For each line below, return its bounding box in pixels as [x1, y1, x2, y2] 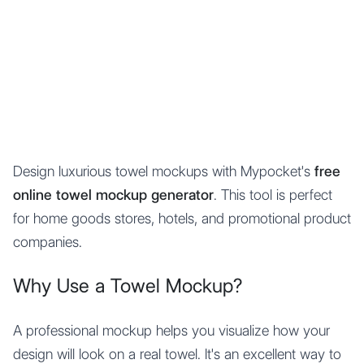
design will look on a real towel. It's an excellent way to [13, 345, 341, 362]
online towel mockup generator [13, 186, 214, 203]
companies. [13, 233, 82, 250]
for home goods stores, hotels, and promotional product [13, 210, 351, 227]
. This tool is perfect [214, 186, 332, 203]
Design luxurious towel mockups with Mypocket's [13, 162, 314, 180]
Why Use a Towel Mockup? [13, 274, 242, 297]
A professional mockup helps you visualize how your [13, 322, 330, 339]
